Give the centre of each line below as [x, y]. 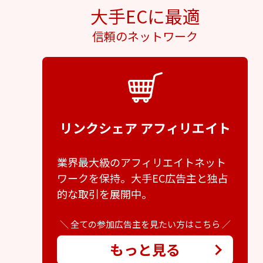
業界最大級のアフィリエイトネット [141, 162]
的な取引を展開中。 [104, 194]
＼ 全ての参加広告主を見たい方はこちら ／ [145, 224]
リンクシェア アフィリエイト [145, 128]
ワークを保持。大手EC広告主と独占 [143, 178]
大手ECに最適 [145, 16]
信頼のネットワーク [145, 36]
